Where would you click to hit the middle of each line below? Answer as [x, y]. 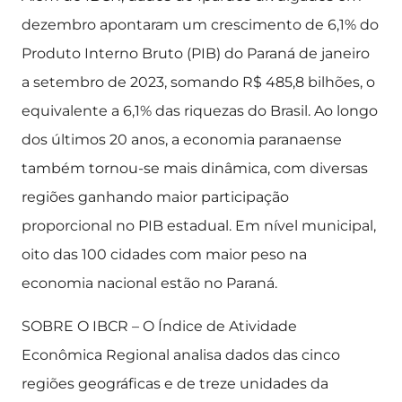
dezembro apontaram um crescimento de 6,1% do [200, 25]
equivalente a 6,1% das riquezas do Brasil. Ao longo [200, 111]
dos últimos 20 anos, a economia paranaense [182, 140]
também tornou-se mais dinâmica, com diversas [195, 168]
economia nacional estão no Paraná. [149, 283]
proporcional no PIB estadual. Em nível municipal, [199, 226]
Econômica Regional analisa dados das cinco [181, 355]
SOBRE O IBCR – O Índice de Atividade [159, 326]
